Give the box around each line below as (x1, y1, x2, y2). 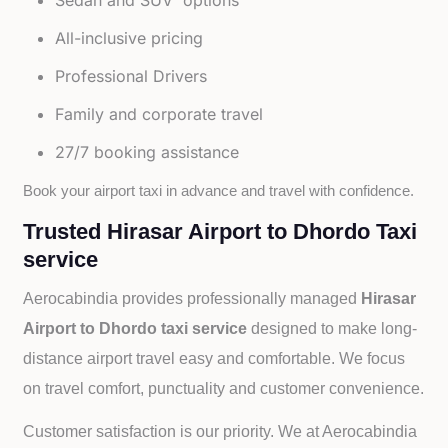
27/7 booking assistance (55, 142, 240, 162)
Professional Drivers (55, 66, 208, 86)
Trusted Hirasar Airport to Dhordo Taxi (23, 219, 418, 244)
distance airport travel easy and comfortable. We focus (23, 350, 406, 367)
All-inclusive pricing (55, 28, 204, 48)
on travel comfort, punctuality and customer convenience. (23, 380, 425, 397)
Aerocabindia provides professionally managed (23, 290, 362, 307)
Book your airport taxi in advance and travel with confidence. (23, 183, 415, 199)
